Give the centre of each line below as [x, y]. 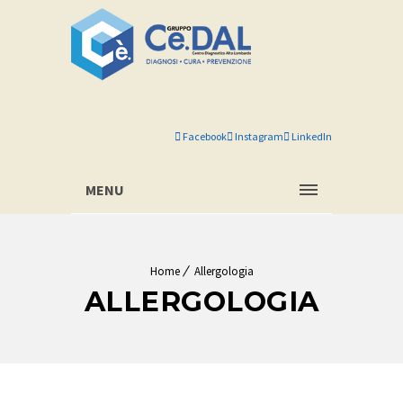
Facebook [204, 136]
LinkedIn [311, 136]
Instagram [258, 136]
